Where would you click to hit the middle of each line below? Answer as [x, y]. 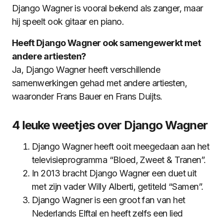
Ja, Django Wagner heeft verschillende [86, 70]
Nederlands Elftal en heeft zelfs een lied [107, 213]
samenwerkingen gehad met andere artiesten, [100, 83]
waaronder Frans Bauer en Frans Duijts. [87, 96]
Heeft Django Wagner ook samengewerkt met [107, 43]
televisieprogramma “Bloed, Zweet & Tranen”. [119, 160]
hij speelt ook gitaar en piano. [68, 22]
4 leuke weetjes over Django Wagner [110, 125]
